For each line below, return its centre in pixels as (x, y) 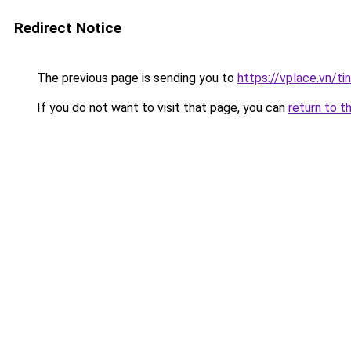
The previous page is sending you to (136, 78)
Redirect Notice (68, 28)
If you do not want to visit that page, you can (161, 108)
